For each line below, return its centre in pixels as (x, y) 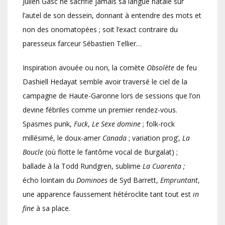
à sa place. (53, 208)
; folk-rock (158, 124)
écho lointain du (49, 180)
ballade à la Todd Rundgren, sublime (83, 166)
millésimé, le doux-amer (63, 138)
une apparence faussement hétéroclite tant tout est (108, 194)
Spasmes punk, (48, 124)
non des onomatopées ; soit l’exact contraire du (100, 30)
